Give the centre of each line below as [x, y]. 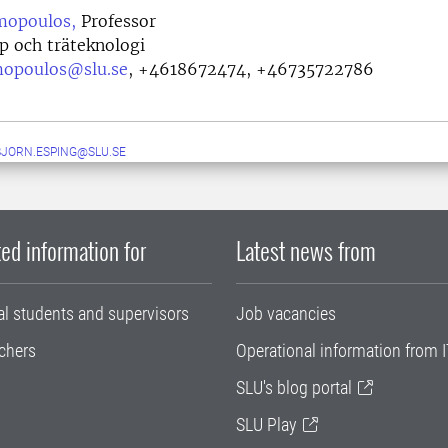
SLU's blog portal [294, 388]
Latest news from [306, 250]
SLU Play [266, 425]
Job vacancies [286, 314]
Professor [116, 21]
